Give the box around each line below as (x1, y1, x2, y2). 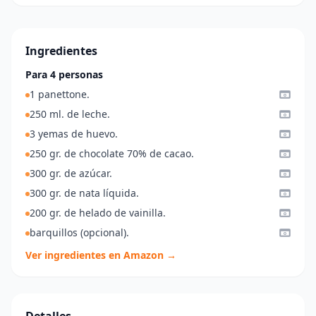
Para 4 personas (25, 68, 103, 82)
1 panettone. (30, 87, 90, 102)
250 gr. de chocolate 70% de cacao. (30, 147, 194, 161)
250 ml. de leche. (30, 107, 110, 121)
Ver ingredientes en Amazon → (25, 248, 176, 262)
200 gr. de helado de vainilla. (30, 206, 166, 220)
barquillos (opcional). (30, 226, 129, 240)
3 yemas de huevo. (30, 127, 118, 141)
